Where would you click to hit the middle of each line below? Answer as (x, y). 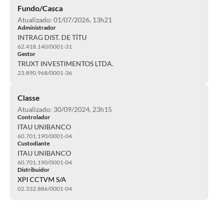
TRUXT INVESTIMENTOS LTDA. (65, 64)
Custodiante (34, 143)
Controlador (34, 117)
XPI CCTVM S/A (42, 179)
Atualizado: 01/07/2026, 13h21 (65, 20)
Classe (29, 98)
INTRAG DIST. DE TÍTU (52, 37)
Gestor (27, 54)
